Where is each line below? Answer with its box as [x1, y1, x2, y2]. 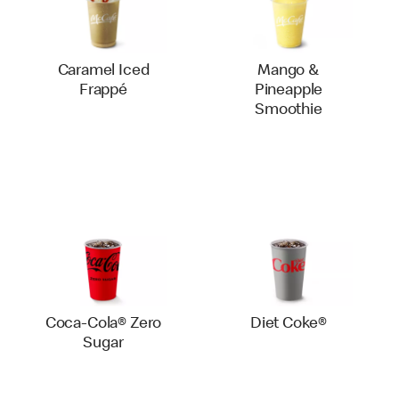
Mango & [257, 63, 320, 79]
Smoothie [255, 102, 322, 118]
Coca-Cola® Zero [45, 316, 162, 332]
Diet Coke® [249, 316, 328, 332]
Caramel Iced [57, 63, 150, 79]
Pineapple [254, 83, 323, 99]
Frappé [79, 83, 127, 99]
